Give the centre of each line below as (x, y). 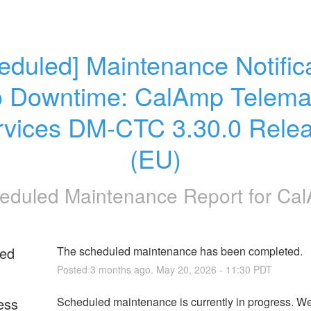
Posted (73, 269)
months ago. (126, 269)
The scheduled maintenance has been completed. (179, 251)
